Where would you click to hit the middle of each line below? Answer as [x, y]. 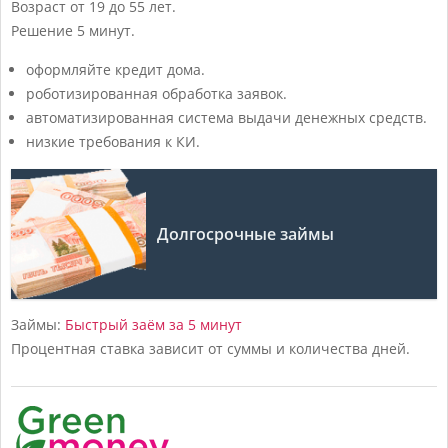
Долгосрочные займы [246, 233]
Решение [42, 30]
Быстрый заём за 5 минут [153, 324]
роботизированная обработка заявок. [156, 93]
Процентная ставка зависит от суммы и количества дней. [210, 348]
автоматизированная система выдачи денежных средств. [226, 117]
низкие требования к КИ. [113, 141]
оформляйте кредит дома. [115, 69]
